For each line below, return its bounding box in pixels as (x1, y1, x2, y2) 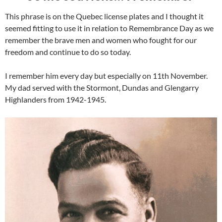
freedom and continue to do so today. (5, 47, 131, 57)
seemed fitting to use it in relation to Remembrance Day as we (5, 23, 214, 33)
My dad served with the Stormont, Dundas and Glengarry (5, 83, 199, 93)
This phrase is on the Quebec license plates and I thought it (5, 11, 204, 21)
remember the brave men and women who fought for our (5, 35, 197, 45)
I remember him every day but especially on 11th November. (5, 71, 208, 81)
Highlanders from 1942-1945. (5, 95, 106, 105)
